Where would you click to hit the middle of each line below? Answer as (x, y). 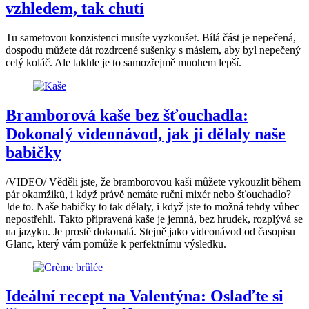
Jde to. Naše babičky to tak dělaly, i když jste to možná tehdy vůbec (152, 206)
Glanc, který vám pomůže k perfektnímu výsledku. (116, 243)
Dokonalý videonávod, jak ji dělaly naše (146, 133)
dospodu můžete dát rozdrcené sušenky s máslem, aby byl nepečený (153, 50)
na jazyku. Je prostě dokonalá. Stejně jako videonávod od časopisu (150, 231)
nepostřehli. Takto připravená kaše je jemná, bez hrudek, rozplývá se (154, 219)
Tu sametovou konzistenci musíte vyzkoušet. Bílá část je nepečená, (151, 37)
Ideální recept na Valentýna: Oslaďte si (144, 296)
